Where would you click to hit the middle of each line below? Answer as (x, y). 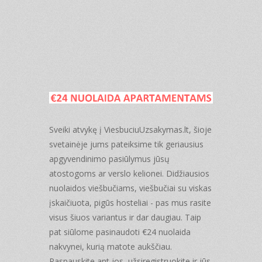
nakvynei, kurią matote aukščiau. (111, 247)
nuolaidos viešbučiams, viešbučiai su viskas (130, 188)
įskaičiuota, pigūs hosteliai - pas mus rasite (130, 203)
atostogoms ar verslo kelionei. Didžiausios (129, 174)
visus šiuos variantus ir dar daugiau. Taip (125, 218)
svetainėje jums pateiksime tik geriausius (126, 144)
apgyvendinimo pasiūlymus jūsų (109, 159)
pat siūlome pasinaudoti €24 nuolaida (120, 232)
